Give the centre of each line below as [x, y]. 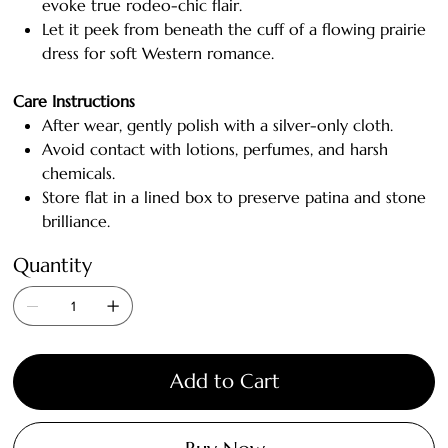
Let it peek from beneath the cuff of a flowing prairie [234, 28]
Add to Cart [225, 381]
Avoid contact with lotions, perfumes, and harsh [215, 148]
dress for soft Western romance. [158, 52]
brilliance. [76, 220]
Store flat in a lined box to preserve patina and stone [234, 196]
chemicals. [79, 172]
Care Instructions [74, 100]
